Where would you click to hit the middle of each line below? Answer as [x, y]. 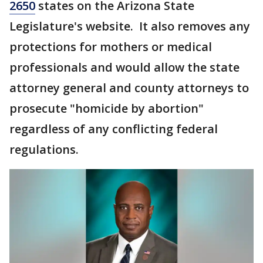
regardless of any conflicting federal [114, 129]
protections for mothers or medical [111, 47]
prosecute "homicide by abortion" [107, 108]
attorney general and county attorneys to [129, 88]
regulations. [44, 149]
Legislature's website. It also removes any [130, 26]
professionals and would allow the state [124, 67]
